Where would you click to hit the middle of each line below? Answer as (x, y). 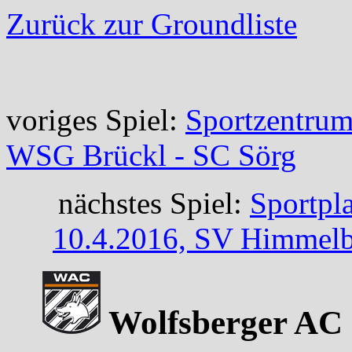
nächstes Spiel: (154, 203)
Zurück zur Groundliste (152, 24)
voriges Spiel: (96, 120)
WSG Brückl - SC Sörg (151, 155)
